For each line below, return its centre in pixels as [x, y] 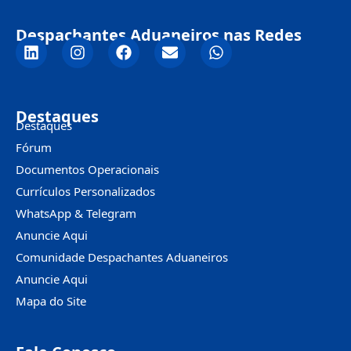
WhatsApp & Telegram [76, 213]
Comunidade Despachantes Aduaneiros [122, 257]
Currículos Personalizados [85, 191]
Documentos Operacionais [87, 169]
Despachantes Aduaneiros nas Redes [159, 34]
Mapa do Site [51, 300]
